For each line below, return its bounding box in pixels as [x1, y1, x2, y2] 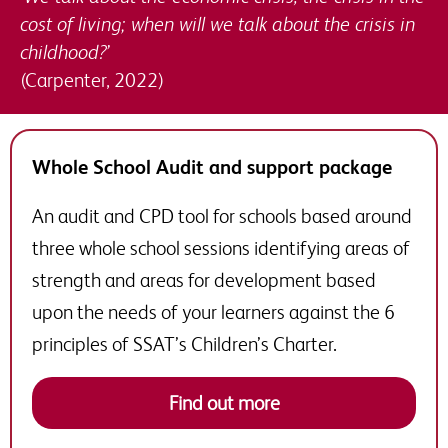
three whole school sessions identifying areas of [32, 236, 410, 259]
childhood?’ [20, 40, 110, 63]
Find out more [168, 391, 280, 414]
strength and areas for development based [32, 268, 376, 291]
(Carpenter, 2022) [20, 68, 164, 91]
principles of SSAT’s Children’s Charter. [32, 332, 337, 355]
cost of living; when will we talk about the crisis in [20, 12, 415, 35]
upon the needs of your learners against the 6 [32, 300, 395, 323]
